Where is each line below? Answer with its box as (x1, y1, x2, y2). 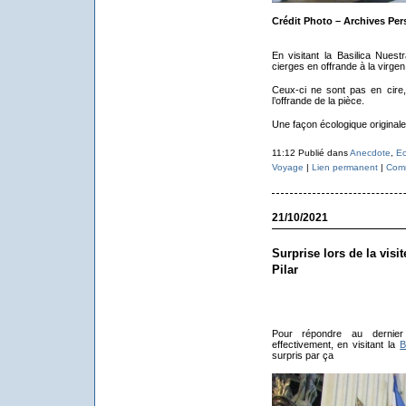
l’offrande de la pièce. (271, 95, 364, 106)
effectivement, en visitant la (271, 339, 401, 350)
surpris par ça (271, 350, 333, 361)
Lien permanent (311, 162, 378, 172)
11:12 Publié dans (271, 148, 350, 158)
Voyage (271, 162, 304, 172)
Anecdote (349, 148, 391, 158)
